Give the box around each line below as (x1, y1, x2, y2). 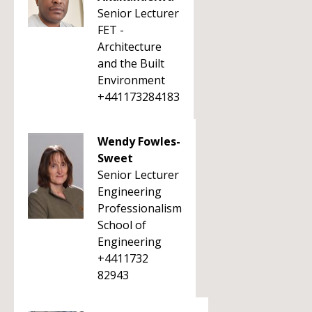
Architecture (97, 39, 162, 54)
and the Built (97, 56, 164, 71)
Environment (97, 72, 165, 88)
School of (97, 217, 146, 233)
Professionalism (97, 201, 182, 216)
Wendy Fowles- (97, 134, 180, 149)
